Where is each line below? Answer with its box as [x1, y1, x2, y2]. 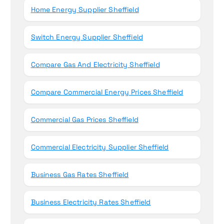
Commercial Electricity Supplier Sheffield [30, 142, 169, 152]
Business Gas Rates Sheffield [30, 170, 129, 179]
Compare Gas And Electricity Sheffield [30, 60, 160, 69]
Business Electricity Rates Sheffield [30, 197, 151, 207]
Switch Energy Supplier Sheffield [30, 32, 143, 42]
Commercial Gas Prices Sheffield [30, 115, 138, 124]
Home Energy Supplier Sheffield [30, 5, 139, 14]
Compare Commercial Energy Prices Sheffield [30, 87, 183, 97]
